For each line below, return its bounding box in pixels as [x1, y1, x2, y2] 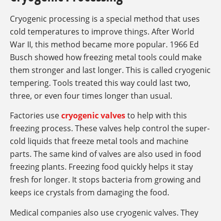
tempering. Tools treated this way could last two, [10, 77, 190, 88]
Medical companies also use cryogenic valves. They [10, 207, 198, 218]
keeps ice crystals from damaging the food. [10, 187, 169, 198]
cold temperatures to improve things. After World [10, 26, 194, 37]
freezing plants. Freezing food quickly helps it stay [10, 161, 193, 173]
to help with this [125, 110, 187, 121]
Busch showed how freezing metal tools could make [10, 51, 202, 63]
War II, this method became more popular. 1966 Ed [10, 38, 199, 50]
